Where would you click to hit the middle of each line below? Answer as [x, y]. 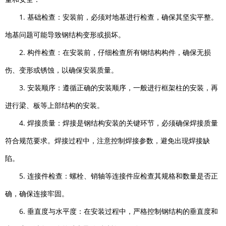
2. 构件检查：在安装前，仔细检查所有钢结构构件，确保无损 [115, 52]
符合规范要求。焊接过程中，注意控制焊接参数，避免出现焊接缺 [107, 141]
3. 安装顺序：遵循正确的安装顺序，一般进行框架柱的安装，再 [119, 88]
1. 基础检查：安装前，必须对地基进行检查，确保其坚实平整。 [119, 17]
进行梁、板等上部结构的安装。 [54, 105]
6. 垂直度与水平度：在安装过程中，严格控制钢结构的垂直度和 [119, 211]
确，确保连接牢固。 [37, 194]
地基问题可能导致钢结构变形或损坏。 [65, 35]
